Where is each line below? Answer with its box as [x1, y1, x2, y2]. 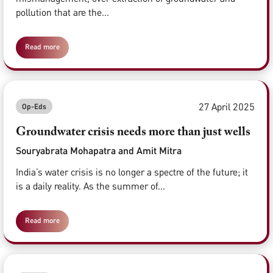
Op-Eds [22, 102, 46, 112]
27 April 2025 [199, 100, 255, 113]
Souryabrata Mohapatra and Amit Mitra [16, 144, 182, 157]
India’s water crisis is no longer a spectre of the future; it [16, 166, 248, 179]
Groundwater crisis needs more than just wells [16, 126, 250, 139]
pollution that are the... [16, 6, 109, 19]
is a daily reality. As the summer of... [16, 180, 165, 193]
